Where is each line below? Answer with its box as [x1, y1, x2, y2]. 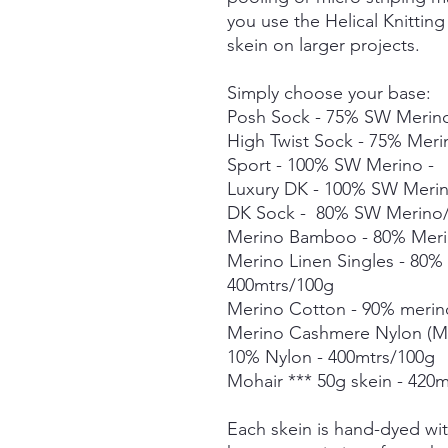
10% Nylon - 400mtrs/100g [227, 346, 435, 368]
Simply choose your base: [227, 82, 431, 104]
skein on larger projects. [227, 34, 420, 56]
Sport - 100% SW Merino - [227, 154, 439, 176]
